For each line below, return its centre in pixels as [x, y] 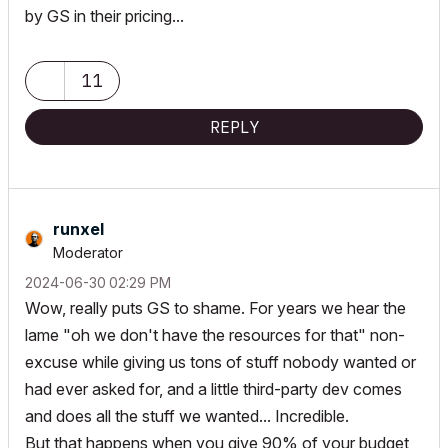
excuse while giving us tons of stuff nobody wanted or [220, 361]
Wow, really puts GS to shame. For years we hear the [215, 307]
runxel [78, 228]
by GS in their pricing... [104, 15]
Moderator [88, 252]
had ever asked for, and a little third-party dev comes [213, 388]
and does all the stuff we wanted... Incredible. [187, 415]
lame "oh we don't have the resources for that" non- [215, 334]
